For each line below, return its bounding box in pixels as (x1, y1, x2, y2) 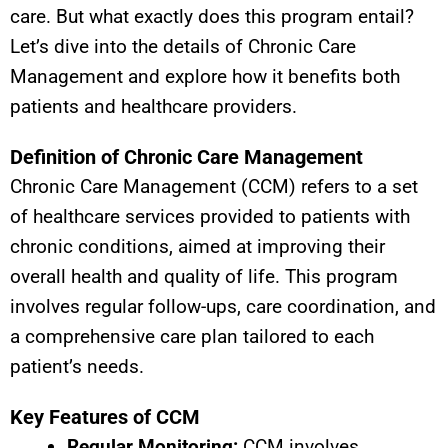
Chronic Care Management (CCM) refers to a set (10, 174, 418, 198)
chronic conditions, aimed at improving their (10, 234, 385, 258)
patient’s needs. (10, 354, 144, 378)
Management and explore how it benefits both (10, 64, 400, 88)
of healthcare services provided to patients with (10, 204, 410, 228)
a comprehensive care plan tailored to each (10, 324, 374, 348)
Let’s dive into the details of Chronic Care (10, 34, 356, 58)
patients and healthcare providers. (10, 94, 297, 118)
